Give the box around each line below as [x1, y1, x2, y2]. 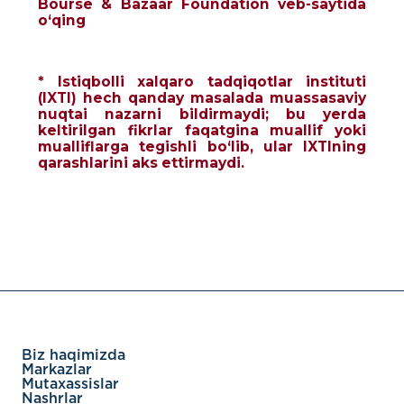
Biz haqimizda [22, 349, 125, 363]
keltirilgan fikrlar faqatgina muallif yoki [38, 122, 366, 139]
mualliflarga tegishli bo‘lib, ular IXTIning [38, 138, 366, 155]
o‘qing [38, 12, 86, 29]
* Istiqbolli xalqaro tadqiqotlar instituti [38, 73, 366, 90]
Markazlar [22, 363, 92, 377]
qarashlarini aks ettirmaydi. [38, 154, 244, 171]
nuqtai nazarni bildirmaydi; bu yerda [38, 106, 366, 123]
